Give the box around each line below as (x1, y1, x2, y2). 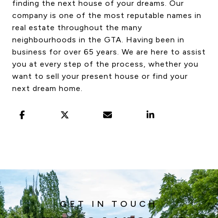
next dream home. (12, 83, 83, 93)
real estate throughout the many (12, 22, 142, 32)
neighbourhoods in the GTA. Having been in (12, 35, 184, 44)
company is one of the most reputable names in (12, 10, 201, 20)
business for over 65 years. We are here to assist (12, 47, 206, 56)
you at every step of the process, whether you (12, 59, 199, 69)
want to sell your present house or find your (12, 71, 188, 81)
